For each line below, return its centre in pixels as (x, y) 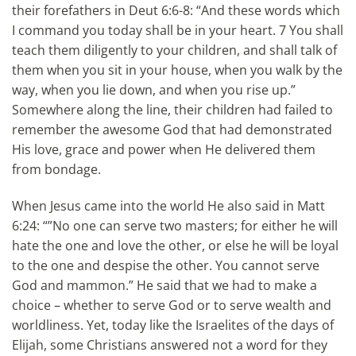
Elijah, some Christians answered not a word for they (170, 344)
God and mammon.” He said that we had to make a (164, 285)
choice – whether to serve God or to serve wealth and (172, 305)
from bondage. (56, 169)
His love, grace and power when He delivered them (164, 149)
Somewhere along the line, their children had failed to (172, 109)
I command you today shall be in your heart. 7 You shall (178, 30)
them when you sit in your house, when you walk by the (177, 70)
